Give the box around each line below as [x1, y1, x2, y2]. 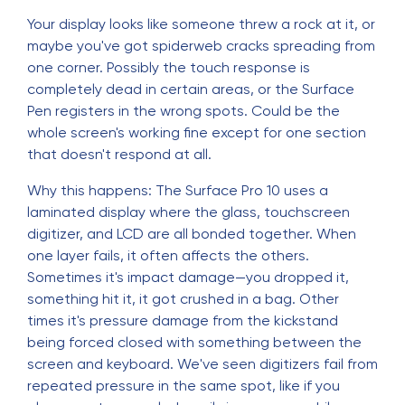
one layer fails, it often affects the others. [27, 247, 309, 264]
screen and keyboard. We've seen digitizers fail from [27, 355, 378, 372]
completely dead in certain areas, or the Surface [27, 80, 354, 98]
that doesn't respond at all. [27, 146, 212, 163]
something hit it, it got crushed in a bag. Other [27, 290, 339, 307]
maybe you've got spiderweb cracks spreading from [27, 37, 375, 54]
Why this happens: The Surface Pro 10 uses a [27, 182, 328, 199]
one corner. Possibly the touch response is [27, 59, 310, 76]
